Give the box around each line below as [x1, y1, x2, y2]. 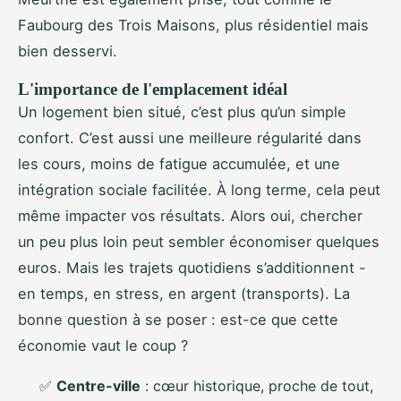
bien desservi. [18, 42, 117, 61]
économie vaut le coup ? [18, 337, 188, 355]
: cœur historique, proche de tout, [141, 377, 373, 396]
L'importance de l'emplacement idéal [18, 80, 287, 99]
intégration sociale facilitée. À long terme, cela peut [18, 181, 380, 200]
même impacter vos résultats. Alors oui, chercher [18, 207, 363, 226]
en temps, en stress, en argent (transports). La [18, 285, 350, 303]
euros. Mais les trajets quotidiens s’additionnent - [18, 259, 366, 277]
